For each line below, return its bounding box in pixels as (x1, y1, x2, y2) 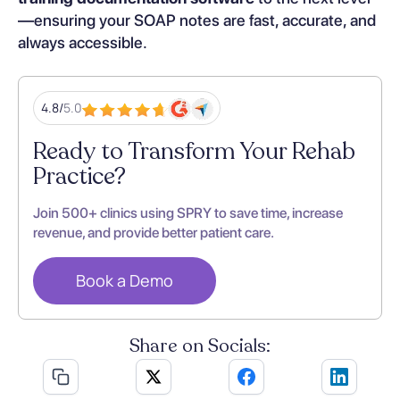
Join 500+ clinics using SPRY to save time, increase (33, 204, 343, 221)
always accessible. (18, 32, 147, 52)
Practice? (33, 160, 126, 192)
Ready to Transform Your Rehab (33, 135, 355, 167)
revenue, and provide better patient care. (33, 223, 274, 241)
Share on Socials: (129, 334, 271, 359)
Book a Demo (76, 270, 173, 292)
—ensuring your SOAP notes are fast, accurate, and (18, 10, 376, 29)
